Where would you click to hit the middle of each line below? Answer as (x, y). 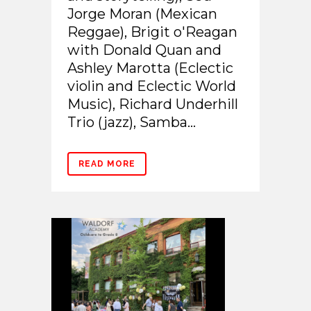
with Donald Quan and (144, 50)
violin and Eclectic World (152, 86)
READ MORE (107, 164)
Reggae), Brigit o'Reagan (152, 32)
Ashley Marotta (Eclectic (150, 68)
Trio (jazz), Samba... (132, 123)
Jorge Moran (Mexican (142, 14)
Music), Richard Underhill (153, 104)
